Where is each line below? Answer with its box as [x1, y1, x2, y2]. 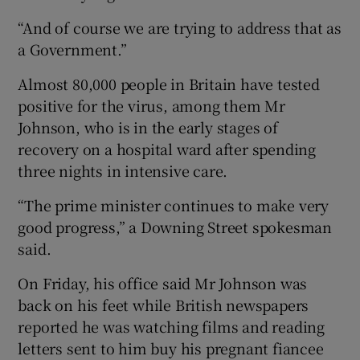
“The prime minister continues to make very [18, 194, 329, 215]
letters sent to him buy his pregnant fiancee [18, 337, 324, 358]
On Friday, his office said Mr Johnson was [18, 272, 308, 293]
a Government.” [18, 38, 127, 59]
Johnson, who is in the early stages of [18, 116, 278, 137]
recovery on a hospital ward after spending [18, 137, 317, 159]
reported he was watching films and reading [18, 315, 325, 337]
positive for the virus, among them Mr [18, 94, 286, 116]
